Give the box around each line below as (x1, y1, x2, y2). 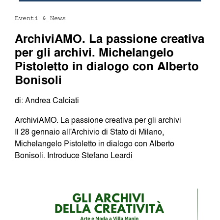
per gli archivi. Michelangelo (15, 44, 174, 61)
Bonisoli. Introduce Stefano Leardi (15, 150, 133, 161)
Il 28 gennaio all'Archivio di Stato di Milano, (15, 126, 164, 137)
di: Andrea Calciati (15, 95, 79, 106)
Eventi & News (15, 14, 66, 23)
